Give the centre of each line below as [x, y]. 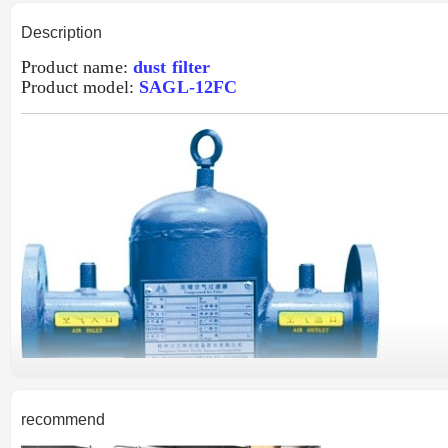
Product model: [80, 87]
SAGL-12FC [188, 87]
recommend [63, 419]
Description [61, 32]
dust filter [171, 67]
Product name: [77, 67]
